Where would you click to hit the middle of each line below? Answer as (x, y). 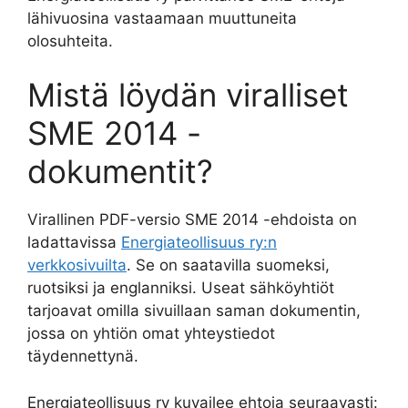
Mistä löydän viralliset (188, 95)
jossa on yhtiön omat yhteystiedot (151, 333)
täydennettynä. (83, 356)
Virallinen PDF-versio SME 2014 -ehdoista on (192, 219)
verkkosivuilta (77, 265)
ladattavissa (74, 242)
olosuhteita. (70, 41)
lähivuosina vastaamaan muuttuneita (162, 18)
